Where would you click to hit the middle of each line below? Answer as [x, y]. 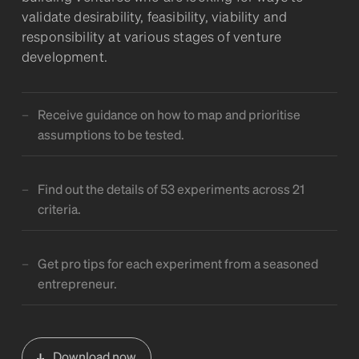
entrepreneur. [77, 284]
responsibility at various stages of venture [151, 36]
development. [64, 56]
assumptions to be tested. [111, 135]
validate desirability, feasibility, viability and [154, 16]
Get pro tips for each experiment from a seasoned [177, 264]
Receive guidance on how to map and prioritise [169, 115]
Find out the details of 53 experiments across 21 [171, 189]
